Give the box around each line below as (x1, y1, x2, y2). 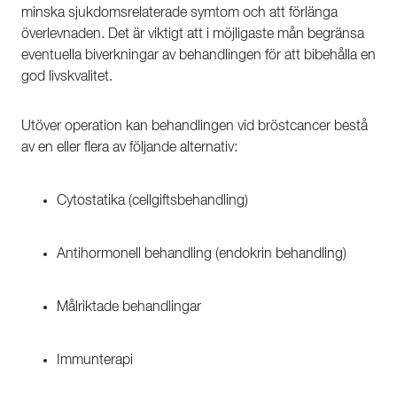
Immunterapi (57, 354, 133, 369)
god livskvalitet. (21, 70, 113, 85)
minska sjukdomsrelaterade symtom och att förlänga (21, 6, 338, 21)
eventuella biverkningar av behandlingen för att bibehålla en (21, 49, 376, 64)
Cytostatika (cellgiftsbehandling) (57, 194, 248, 209)
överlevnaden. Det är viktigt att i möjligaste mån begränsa (21, 27, 364, 43)
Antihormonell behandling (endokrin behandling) (57, 247, 346, 262)
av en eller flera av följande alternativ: (21, 141, 237, 156)
